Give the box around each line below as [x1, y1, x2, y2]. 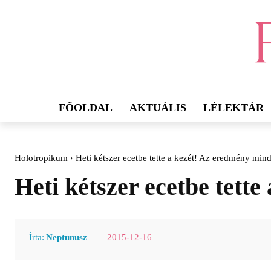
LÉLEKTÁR [203, 102, 264, 114]
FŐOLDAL [59, 102, 113, 114]
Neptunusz [46, 232, 87, 242]
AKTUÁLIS [129, 102, 186, 114]
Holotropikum [15, 153, 68, 163]
